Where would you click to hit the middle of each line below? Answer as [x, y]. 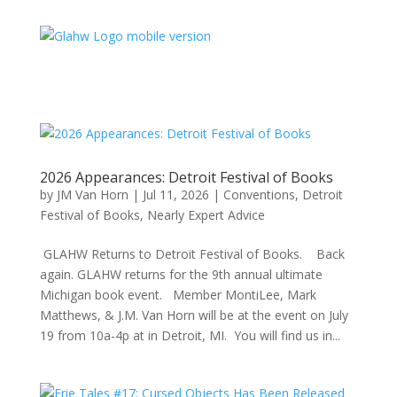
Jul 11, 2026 [175, 195]
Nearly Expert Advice [206, 215]
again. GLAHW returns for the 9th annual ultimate [181, 274]
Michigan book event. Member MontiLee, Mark [178, 295]
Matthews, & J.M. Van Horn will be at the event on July [194, 315]
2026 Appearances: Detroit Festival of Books [186, 177]
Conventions [259, 195]
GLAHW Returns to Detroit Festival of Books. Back [192, 254]
